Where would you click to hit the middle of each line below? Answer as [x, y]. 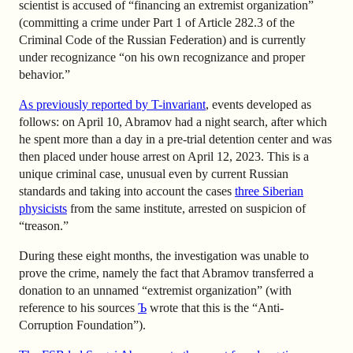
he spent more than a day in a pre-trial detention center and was [175, 139]
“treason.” [44, 225]
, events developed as [258, 104]
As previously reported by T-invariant [112, 104]
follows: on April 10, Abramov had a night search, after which [173, 121]
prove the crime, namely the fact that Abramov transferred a [166, 273]
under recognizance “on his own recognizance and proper [162, 57]
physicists [43, 208]
